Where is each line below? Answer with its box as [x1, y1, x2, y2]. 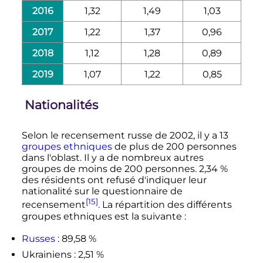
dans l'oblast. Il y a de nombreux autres [21, 152, 204, 164]
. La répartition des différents [97, 199, 232, 211]
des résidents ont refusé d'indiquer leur [21, 174, 207, 186]
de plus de [112, 141, 166, 153]
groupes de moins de [21, 163, 124, 175]
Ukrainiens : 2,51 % [21, 248, 104, 260]
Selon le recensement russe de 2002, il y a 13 [21, 130, 228, 141]
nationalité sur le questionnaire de [21, 186, 183, 197]
